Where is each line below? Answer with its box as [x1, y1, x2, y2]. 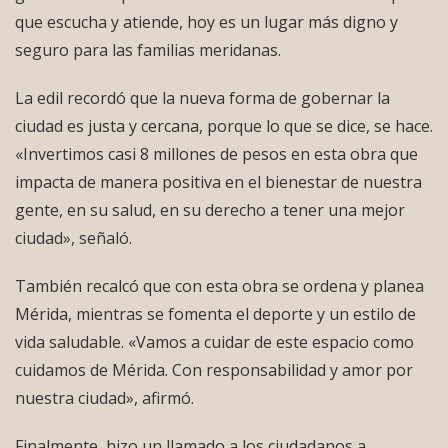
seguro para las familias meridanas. [15, 39, 281, 62]
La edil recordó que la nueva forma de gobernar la [15, 87, 390, 110]
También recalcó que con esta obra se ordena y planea [15, 275, 424, 298]
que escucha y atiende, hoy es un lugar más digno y [15, 11, 398, 34]
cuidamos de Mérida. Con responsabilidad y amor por [15, 359, 413, 382]
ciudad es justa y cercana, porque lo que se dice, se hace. [15, 115, 433, 138]
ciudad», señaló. [15, 227, 132, 250]
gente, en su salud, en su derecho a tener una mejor [15, 199, 405, 222]
